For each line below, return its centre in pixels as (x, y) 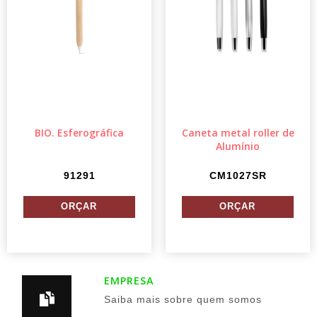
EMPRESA (129, 280)
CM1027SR (238, 175)
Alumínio (238, 146)
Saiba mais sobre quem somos (183, 299)
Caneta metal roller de (238, 132)
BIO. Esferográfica (79, 132)
